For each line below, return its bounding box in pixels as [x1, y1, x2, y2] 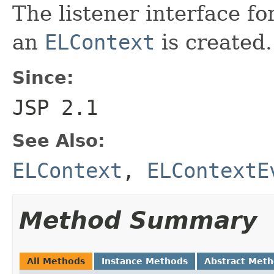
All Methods [27, 256, 85, 266]
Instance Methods [102, 256, 188, 266]
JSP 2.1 [12, 95, 98, 120]
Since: [12, 67, 74, 88]
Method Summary [19, 206, 257, 234]
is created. [155, 29, 272, 54]
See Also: [12, 130, 105, 151]
